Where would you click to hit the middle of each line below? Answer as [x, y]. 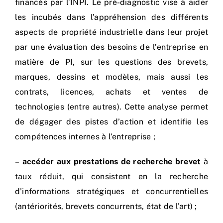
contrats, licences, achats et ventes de [111, 92]
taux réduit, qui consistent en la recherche [111, 177]
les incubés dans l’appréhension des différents [111, 17]
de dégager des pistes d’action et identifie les [111, 122]
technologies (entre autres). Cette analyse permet [111, 107]
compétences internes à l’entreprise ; [85, 137]
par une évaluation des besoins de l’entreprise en [111, 47]
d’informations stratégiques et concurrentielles [111, 192]
